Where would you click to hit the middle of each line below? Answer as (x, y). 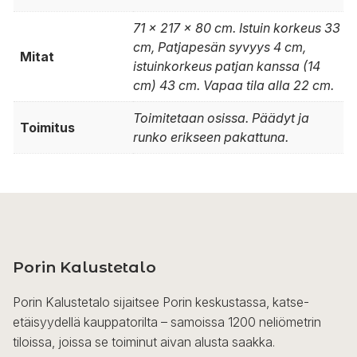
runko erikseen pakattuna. (211, 137)
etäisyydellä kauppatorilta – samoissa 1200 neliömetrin (167, 322)
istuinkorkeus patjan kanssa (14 (227, 66)
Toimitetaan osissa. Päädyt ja (221, 118)
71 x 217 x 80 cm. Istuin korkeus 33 (237, 27)
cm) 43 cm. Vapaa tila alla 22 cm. (233, 85)
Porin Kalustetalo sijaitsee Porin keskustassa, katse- (161, 302)
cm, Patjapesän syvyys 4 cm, (220, 47)
